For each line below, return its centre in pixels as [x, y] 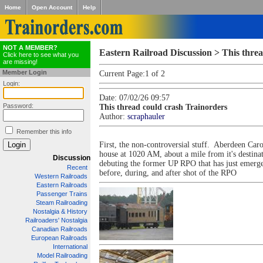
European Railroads [59, 238]
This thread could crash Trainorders [163, 107]
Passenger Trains [62, 194]
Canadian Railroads [60, 229]
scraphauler [146, 117]
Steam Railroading [62, 203]
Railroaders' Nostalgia [56, 220]
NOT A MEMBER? [30, 48]
